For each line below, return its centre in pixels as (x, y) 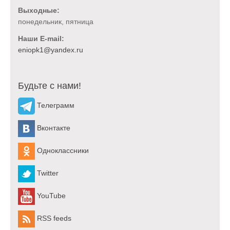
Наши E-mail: (41, 38)
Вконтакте (53, 128)
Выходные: (39, 10)
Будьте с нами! (50, 85)
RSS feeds (53, 218)
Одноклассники (62, 151)
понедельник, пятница (56, 21)
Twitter (47, 173)
